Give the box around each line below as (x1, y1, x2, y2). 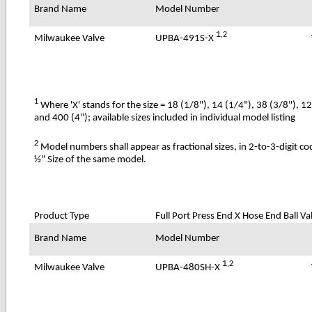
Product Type (34, 210, 90, 221)
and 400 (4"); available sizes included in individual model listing (34, 112, 296, 123)
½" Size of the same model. (34, 154, 147, 165)
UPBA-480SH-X (155, 262, 223, 273)
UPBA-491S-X (155, 33, 217, 44)
